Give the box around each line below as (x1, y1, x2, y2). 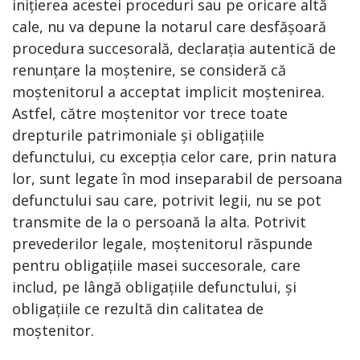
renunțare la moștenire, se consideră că (12, 60, 286, 80)
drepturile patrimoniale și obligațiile (12, 125, 264, 145)
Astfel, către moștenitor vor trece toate (12, 104, 288, 123)
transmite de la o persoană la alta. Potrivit (12, 212, 306, 231)
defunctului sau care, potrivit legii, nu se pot (12, 190, 321, 210)
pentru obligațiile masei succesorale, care (12, 256, 301, 275)
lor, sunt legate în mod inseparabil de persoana (12, 169, 342, 188)
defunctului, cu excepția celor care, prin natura (12, 147, 337, 166)
